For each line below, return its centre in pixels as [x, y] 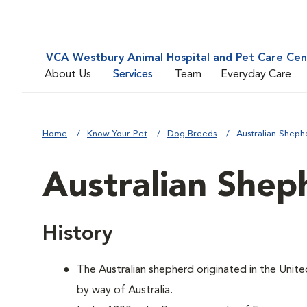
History [78, 234]
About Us [68, 74]
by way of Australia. [125, 291]
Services [133, 74]
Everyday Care [256, 74]
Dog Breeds [192, 134]
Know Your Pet [117, 134]
